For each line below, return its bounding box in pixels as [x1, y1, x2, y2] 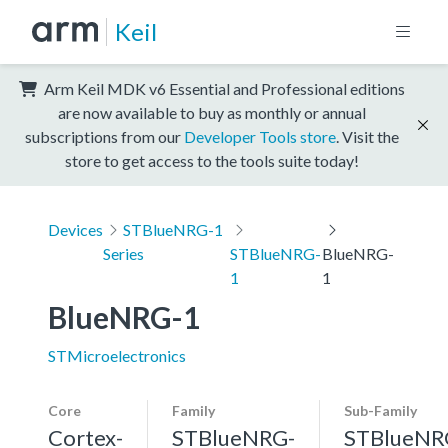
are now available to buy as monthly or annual [58, 102, 366, 122]
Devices [48, 219, 103, 239]
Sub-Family [344, 401, 417, 419]
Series [103, 243, 144, 263]
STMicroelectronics [48, 345, 186, 365]
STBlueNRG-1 [122, 219, 223, 239]
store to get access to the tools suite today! [65, 150, 359, 170]
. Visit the [336, 126, 399, 146]
